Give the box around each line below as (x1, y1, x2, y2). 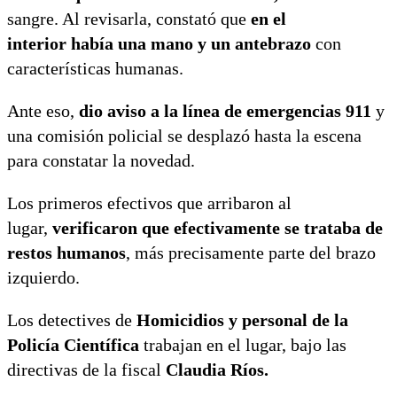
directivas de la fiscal (7, 359, 161, 379)
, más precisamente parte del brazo (126, 242, 376, 262)
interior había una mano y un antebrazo (7, 33, 311, 53)
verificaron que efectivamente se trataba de (52, 217, 383, 237)
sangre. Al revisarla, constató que (7, 8, 251, 28)
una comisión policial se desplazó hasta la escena (7, 125, 362, 145)
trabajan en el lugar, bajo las (139, 334, 346, 354)
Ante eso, (7, 100, 79, 121)
